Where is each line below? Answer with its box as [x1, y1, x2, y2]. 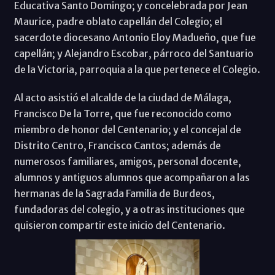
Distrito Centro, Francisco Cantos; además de [14, 139, 221, 152]
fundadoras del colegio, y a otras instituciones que [14, 203, 245, 216]
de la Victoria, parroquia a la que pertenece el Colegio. [14, 63, 260, 76]
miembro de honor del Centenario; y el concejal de [14, 123, 241, 136]
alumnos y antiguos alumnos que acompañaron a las [14, 171, 250, 184]
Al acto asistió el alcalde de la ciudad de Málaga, [14, 91, 231, 104]
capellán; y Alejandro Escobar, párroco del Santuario [14, 47, 254, 60]
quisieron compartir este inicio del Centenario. [14, 219, 225, 232]
